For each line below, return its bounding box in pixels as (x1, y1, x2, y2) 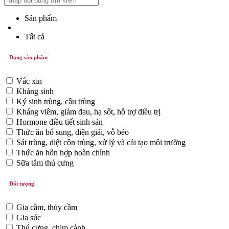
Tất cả (25, 32, 44, 41)
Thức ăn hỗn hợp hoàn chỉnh (16, 148, 110, 157)
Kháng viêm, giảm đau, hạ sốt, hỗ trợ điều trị (16, 107, 161, 116)
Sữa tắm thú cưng (16, 158, 74, 167)
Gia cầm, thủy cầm (16, 202, 77, 212)
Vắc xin (16, 76, 42, 85)
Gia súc (16, 213, 41, 222)
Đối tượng (9, 180, 34, 187)
